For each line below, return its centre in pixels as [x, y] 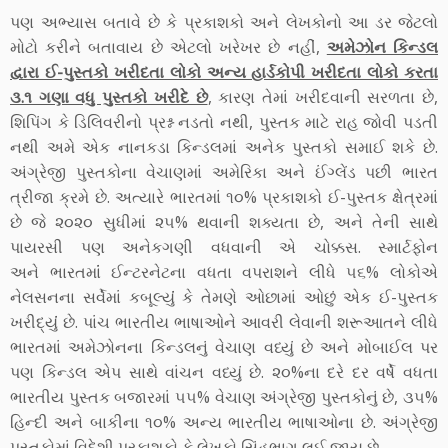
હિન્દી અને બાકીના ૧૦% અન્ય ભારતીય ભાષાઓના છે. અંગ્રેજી [224, 422]
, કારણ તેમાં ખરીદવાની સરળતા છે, [322, 97]
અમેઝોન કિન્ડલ [382, 47]
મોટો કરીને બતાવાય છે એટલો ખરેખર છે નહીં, [168, 47]
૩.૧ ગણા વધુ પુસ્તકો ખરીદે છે [109, 97]
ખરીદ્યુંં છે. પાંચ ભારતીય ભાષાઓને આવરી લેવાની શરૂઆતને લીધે [224, 322]
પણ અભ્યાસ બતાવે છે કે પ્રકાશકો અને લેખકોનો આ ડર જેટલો [224, 22]
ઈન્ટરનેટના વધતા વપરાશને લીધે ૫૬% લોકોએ [269, 272]
